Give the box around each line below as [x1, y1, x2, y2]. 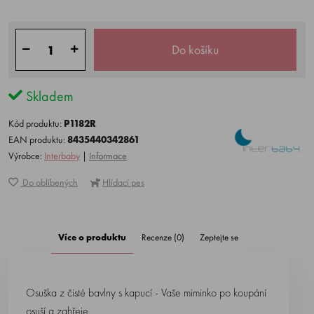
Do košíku [172, 41, 219, 57]
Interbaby [44, 149, 80, 162]
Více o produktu [57, 231, 126, 243]
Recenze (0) [141, 231, 184, 243]
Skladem [22, 87, 74, 105]
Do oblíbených [20, 176, 78, 189]
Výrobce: [8, 149, 44, 162]
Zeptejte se [199, 231, 238, 243]
